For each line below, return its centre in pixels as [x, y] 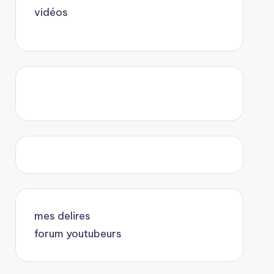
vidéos [51, 12]
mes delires [62, 216]
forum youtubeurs [78, 234]
